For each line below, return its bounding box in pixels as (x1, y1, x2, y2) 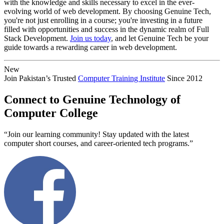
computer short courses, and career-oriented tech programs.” (4, 138, 193, 147)
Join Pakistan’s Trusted (4, 73, 78, 82)
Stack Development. (4, 33, 70, 42)
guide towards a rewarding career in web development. (4, 42, 177, 51)
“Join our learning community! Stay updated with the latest (4, 129, 189, 138)
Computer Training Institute (78, 73, 165, 82)
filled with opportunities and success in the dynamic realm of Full (4, 24, 209, 33)
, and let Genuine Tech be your (111, 33, 208, 42)
